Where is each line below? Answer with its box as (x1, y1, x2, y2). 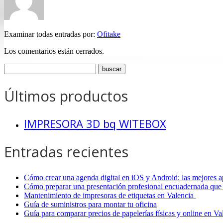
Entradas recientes (4, 141, 128, 161)
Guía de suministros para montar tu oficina (24, 200, 157, 209)
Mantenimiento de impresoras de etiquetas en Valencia (24, 191, 196, 200)
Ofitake (97, 30, 120, 39)
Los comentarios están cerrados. (4, 47, 104, 56)
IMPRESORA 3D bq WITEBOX (24, 116, 166, 131)
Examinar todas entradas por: (4, 30, 97, 39)
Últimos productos (4, 86, 128, 106)
